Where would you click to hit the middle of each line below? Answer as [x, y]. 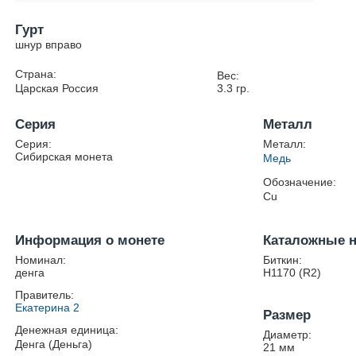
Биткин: [283, 260]
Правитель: [45, 295]
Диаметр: [288, 335]
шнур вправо [49, 44]
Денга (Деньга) [54, 344]
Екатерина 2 [48, 308]
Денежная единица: [67, 330]
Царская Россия [57, 88]
